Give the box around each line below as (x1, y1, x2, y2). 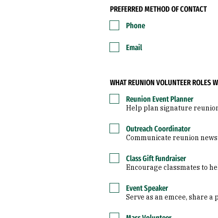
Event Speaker (126, 183, 168, 193)
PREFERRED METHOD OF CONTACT (110, 4, 207, 14)
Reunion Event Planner (126, 94, 193, 104)
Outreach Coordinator (126, 124, 190, 133)
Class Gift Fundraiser (126, 154, 186, 163)
